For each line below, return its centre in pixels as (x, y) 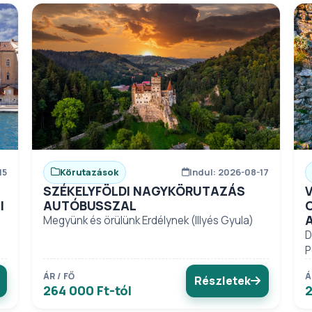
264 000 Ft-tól (87, 290)
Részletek (223, 280)
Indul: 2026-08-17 (229, 172)
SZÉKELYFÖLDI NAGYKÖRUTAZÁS (144, 190)
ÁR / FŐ (59, 276)
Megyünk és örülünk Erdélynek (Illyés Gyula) (148, 220)
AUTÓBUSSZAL (89, 205)
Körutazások (89, 172)
